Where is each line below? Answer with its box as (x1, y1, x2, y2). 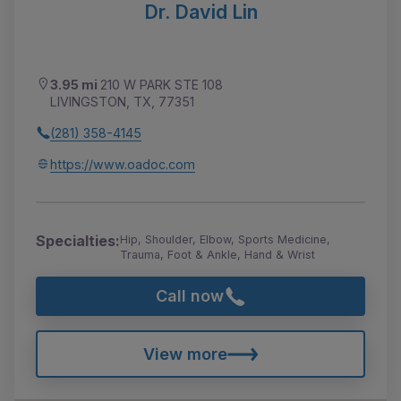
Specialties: (36, 231, 120, 250)
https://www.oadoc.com (50, 156, 195, 172)
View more (142, 344, 227, 363)
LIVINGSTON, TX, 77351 (50, 93, 194, 109)
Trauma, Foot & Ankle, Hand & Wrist (120, 247, 315, 261)
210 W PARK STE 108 (100, 76, 223, 92)
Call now (156, 286, 224, 305)
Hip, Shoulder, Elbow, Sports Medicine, (120, 232, 330, 246)
